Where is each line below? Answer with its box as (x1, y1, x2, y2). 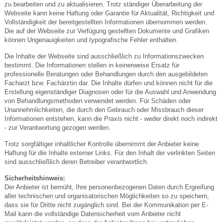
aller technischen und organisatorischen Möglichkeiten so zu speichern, (4, 192, 209, 200)
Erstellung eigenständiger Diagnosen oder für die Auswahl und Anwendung (4, 88, 216, 96)
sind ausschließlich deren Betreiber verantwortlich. (4, 158, 149, 166)
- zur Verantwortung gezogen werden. (4, 123, 111, 131)
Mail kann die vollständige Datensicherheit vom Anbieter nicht (4, 210, 181, 218)
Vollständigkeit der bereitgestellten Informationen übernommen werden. (4, 18, 207, 26)
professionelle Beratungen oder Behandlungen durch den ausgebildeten (4, 70, 208, 78)
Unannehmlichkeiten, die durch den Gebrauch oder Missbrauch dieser (4, 106, 204, 113)
